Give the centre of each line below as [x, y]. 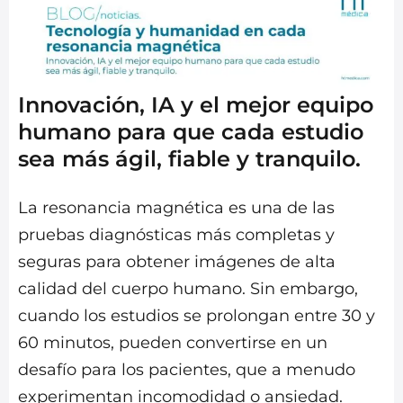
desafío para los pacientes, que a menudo [187, 370]
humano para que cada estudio [191, 132]
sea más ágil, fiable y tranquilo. [189, 159]
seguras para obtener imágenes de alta [177, 262]
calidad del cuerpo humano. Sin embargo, [188, 289]
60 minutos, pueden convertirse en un [173, 343]
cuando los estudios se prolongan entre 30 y [197, 316]
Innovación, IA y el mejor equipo [196, 105]
